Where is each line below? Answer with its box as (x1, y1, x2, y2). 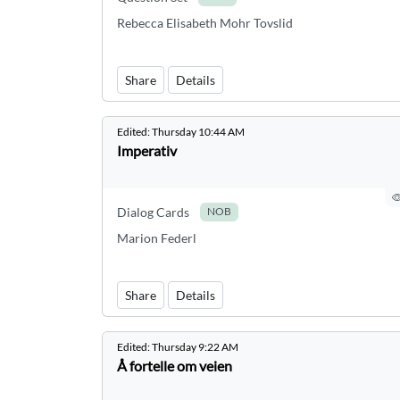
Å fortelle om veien (117, 357, 232, 374)
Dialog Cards (117, 204, 189, 220)
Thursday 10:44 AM (152, 125, 245, 138)
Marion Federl (117, 230, 196, 246)
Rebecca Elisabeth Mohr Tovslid (117, 15, 293, 30)
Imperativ (117, 142, 177, 159)
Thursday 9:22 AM (152, 340, 238, 354)
